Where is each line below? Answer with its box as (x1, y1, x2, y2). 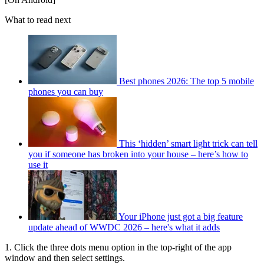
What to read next (5, 15, 71, 25)
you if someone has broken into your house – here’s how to (28, 149, 248, 160)
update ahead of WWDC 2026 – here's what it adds (28, 222, 220, 233)
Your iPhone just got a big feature (118, 212, 243, 222)
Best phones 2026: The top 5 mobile (119, 76, 254, 87)
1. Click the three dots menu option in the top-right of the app (5, 242, 232, 253)
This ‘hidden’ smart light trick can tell (119, 138, 258, 149)
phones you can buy (28, 87, 103, 97)
